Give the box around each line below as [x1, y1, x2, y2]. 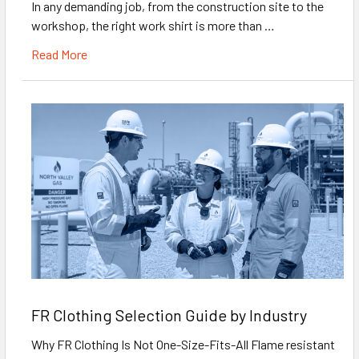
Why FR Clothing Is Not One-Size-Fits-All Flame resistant [31, 336, 335, 352]
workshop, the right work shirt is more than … [31, 17, 275, 33]
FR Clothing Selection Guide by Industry [31, 305, 307, 325]
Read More [31, 46, 87, 62]
